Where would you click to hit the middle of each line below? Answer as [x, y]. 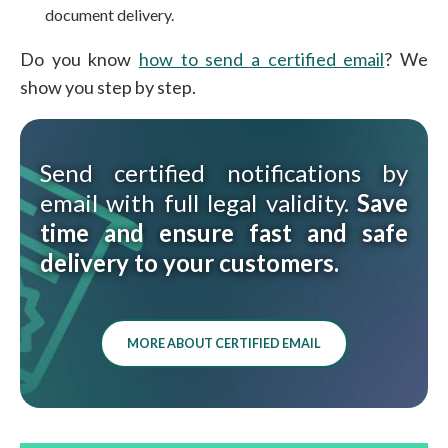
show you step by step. [108, 87]
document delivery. [110, 15]
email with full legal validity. [198, 203]
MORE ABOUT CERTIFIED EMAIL [224, 344]
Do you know [79, 59]
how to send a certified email [262, 59]
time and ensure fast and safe [224, 233]
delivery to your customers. [189, 263]
